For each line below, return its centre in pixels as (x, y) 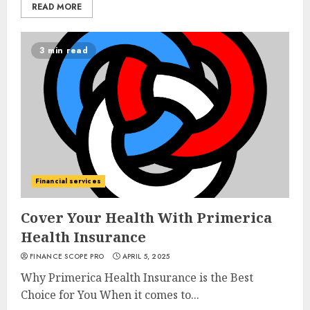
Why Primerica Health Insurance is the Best (137, 277)
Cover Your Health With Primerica (146, 218)
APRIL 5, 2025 (146, 256)
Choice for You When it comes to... (110, 295)
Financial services (68, 181)
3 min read (64, 51)
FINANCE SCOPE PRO (67, 256)
